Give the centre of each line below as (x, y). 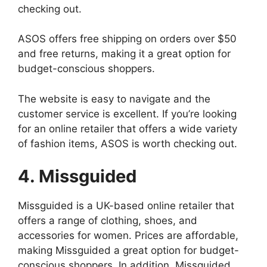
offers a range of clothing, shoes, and (108, 221)
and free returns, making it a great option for (124, 54)
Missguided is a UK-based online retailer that (126, 206)
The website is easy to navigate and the (114, 99)
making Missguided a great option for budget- (128, 251)
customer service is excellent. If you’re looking (127, 114)
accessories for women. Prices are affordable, (128, 236)
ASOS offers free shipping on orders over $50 (127, 39)
